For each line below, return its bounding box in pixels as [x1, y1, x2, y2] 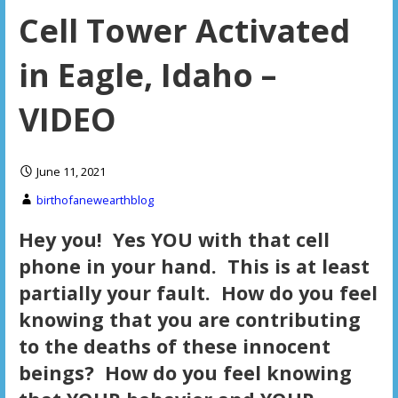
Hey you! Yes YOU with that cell [18, 226, 330, 252]
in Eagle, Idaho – [18, 53, 276, 98]
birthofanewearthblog [36, 192, 154, 209]
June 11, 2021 [36, 163, 106, 180]
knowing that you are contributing [18, 306, 361, 332]
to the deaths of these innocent [18, 332, 330, 359]
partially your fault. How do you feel [18, 279, 378, 306]
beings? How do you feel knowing [18, 359, 352, 386]
